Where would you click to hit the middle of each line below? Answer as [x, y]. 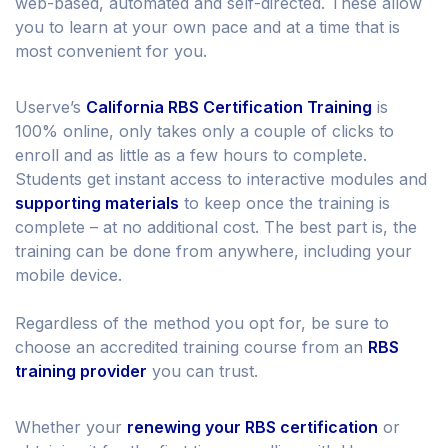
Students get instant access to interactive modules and [221, 179]
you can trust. [202, 371]
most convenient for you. [111, 51]
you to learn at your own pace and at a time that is [207, 27]
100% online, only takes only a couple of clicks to [204, 131]
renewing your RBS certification [252, 427]
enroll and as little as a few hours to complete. [191, 155]
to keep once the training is [284, 203]
